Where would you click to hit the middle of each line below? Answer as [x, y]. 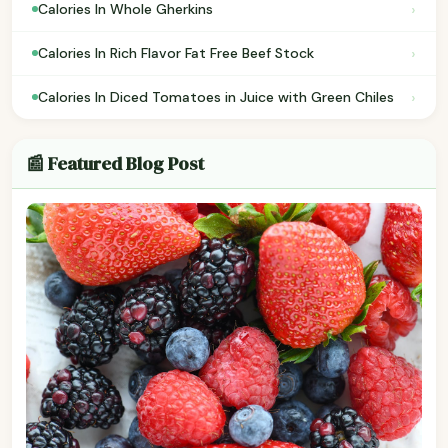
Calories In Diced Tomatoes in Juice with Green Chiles [216, 97]
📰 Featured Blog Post [115, 163]
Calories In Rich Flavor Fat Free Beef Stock [176, 53]
